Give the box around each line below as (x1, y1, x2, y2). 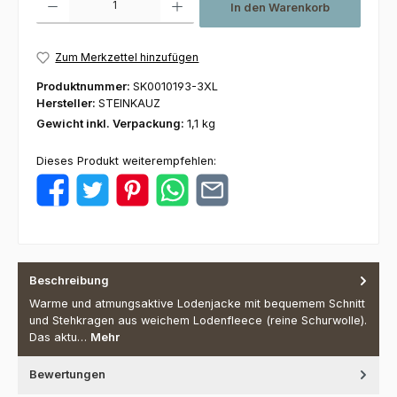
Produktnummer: (36, 79, 133, 93)
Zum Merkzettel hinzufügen (55, 51, 199, 65)
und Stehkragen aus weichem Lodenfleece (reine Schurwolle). (29, 314, 367, 328)
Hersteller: (36, 96, 98, 110)
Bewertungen (29, 368, 105, 382)
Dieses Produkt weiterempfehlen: (36, 154, 216, 168)
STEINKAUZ (98, 96, 160, 110)
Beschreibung (29, 273, 109, 287)
